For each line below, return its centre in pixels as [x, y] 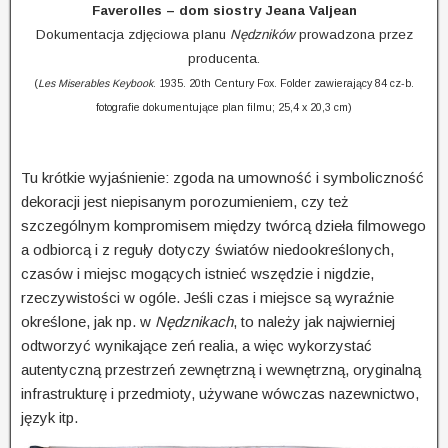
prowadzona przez [353, 35]
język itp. [49, 418]
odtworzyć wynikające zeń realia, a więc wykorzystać [196, 346]
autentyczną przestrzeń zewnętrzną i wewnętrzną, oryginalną [221, 370]
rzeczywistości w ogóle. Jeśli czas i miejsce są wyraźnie [207, 298]
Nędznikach [194, 322]
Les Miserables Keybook [95, 83]
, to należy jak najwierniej [314, 322]
